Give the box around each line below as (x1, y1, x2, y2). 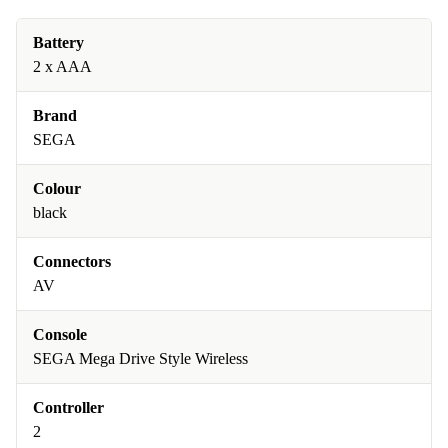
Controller (33, 399, 104, 416)
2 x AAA (33, 58, 92, 75)
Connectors (33, 253, 111, 270)
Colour (33, 180, 81, 197)
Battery (33, 34, 84, 51)
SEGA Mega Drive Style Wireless (33, 350, 248, 367)
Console (33, 326, 87, 343)
